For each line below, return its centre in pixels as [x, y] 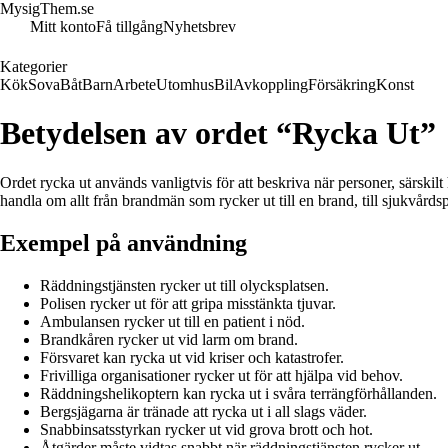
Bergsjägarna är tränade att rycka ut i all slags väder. [203, 411]
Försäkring [342, 84]
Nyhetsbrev [199, 26]
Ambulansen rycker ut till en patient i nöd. [172, 321]
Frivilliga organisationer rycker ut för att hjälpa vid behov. [221, 375]
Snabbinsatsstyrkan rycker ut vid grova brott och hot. [206, 429]
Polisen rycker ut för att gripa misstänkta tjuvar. [188, 303]
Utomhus [185, 84]
